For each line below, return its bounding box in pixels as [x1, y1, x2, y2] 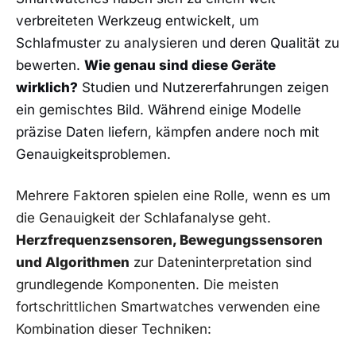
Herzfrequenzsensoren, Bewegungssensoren [16, 232, 323, 249]
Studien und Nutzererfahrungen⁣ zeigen [78, 79, 329, 96]
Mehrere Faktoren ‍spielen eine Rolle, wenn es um [16, 188, 331, 204]
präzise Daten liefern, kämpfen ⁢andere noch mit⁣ [16, 124, 319, 141]
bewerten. [16, 57, 84, 74]
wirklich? [16, 79, 78, 96]
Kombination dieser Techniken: [16, 321, 211, 338]
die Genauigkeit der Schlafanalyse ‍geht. [16, 210, 271, 226]
